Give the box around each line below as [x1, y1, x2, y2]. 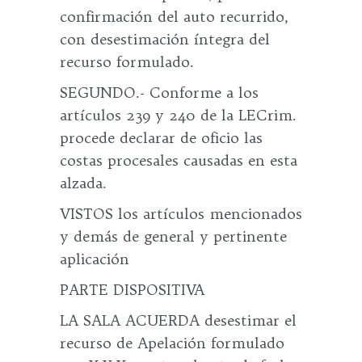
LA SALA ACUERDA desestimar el [60, 311, 297, 330]
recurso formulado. [60, 53, 194, 71]
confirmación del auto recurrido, [60, 7, 288, 26]
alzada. [60, 174, 107, 192]
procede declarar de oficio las [60, 128, 263, 147]
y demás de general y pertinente [60, 227, 287, 246]
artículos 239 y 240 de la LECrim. [60, 106, 297, 124]
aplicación [60, 250, 129, 268]
